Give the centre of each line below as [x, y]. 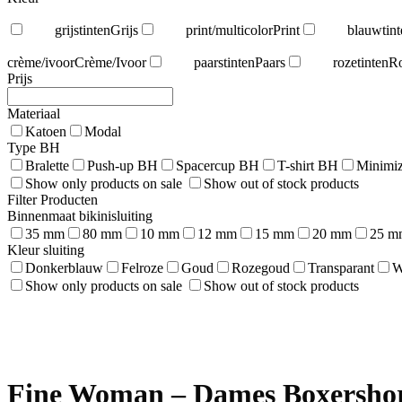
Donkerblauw [64, 267]
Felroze [142, 267]
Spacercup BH [218, 165]
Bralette [47, 165]
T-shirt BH [308, 165]
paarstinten [224, 62]
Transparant [341, 267]
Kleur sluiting [46, 249]
